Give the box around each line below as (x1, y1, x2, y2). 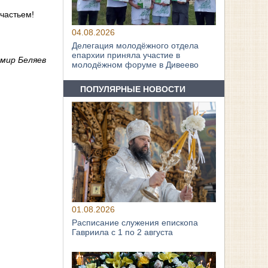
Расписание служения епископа (72, 218, 199, 228)
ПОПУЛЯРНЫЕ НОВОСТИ (80, 84, 186, 94)
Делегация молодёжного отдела (72, 41, 199, 51)
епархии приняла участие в (72, 50, 181, 60)
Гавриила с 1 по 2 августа (72, 227, 173, 237)
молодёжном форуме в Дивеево (72, 60, 199, 70)
